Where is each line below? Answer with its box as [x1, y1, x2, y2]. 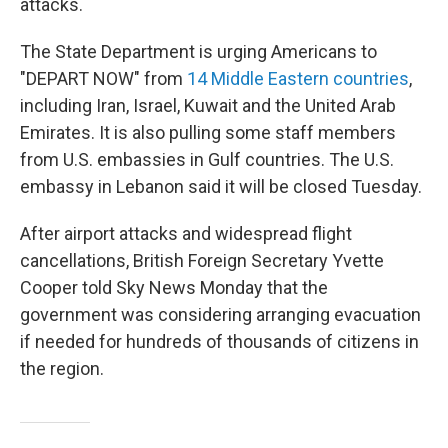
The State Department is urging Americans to [20, 41, 377, 62]
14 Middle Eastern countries [187, 68, 409, 89]
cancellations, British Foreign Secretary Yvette [20, 250, 384, 271]
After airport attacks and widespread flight [20, 223, 352, 244]
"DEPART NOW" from [20, 68, 187, 89]
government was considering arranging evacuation [20, 304, 421, 325]
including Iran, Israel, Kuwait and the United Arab [20, 95, 396, 116]
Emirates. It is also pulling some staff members [20, 122, 396, 143]
